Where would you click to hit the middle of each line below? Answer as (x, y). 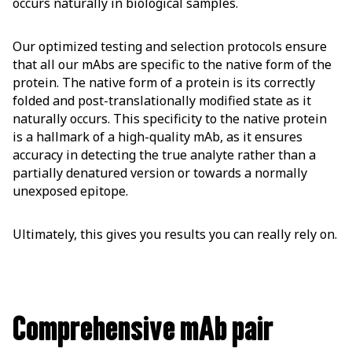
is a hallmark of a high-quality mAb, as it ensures (158, 137)
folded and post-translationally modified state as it (162, 101)
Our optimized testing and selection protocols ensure (170, 47)
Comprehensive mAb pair (143, 329)
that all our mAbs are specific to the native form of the (172, 65)
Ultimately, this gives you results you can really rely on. (175, 235)
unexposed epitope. (70, 191)
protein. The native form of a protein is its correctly (164, 83)
